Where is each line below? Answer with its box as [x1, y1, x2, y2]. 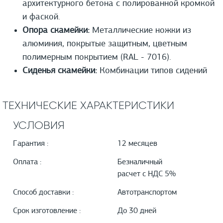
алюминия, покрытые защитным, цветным [22, 39, 187, 49]
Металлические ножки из [90, 26, 191, 36]
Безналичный [117, 158, 162, 167]
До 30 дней [117, 207, 156, 216]
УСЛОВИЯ [13, 119, 65, 132]
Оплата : [13, 158, 41, 167]
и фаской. [22, 12, 60, 22]
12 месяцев [117, 140, 157, 148]
